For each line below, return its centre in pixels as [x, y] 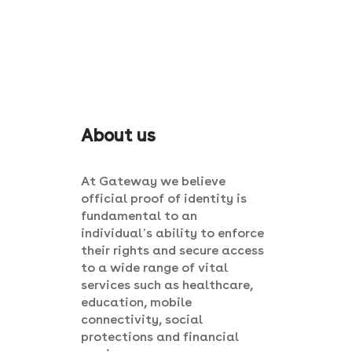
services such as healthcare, [167, 285]
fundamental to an [139, 216]
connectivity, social [142, 319]
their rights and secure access [172, 250]
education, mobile [136, 302]
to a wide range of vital [154, 268]
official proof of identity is [164, 198]
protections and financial [160, 337]
